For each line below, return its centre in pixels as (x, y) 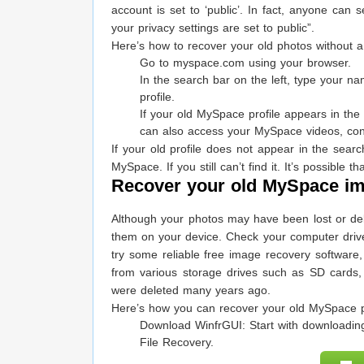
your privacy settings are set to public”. (213, 28)
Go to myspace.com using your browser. (245, 63)
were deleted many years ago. (191, 290)
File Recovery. (177, 342)
